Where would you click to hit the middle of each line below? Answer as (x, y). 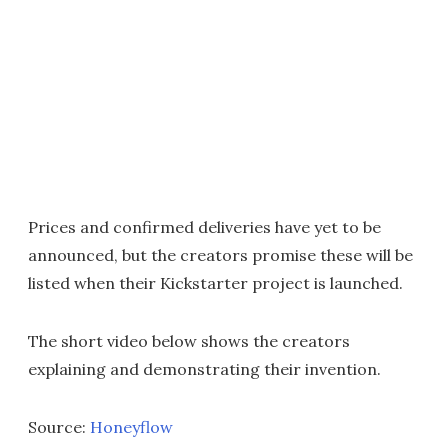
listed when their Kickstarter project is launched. (215, 283)
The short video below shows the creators (189, 341)
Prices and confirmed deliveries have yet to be (204, 227)
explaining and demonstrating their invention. (204, 369)
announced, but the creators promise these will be (220, 255)
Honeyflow (131, 427)
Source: (59, 427)
